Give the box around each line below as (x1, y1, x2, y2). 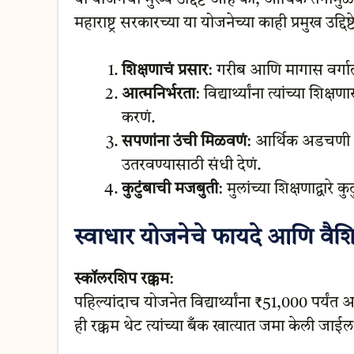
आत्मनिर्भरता (121, 86, 195, 103)
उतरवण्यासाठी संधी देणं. (121, 157, 262, 174)
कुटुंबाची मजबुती (121, 181, 218, 198)
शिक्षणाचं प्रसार (121, 62, 208, 79)
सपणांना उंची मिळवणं (121, 134, 247, 150)
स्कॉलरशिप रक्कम (73, 271, 169, 288)
